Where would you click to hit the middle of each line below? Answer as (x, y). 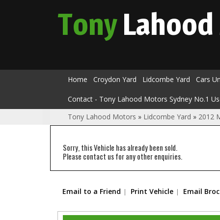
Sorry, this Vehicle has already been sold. (120, 147)
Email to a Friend (92, 191)
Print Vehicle (152, 191)
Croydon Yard (115, 79)
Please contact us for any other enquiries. (123, 156)
